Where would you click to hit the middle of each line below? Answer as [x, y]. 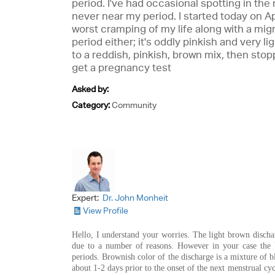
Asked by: [90, 89]
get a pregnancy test [122, 68]
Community [134, 105]
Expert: [86, 198]
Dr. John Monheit [135, 198]
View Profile [106, 211]
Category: [92, 105]
